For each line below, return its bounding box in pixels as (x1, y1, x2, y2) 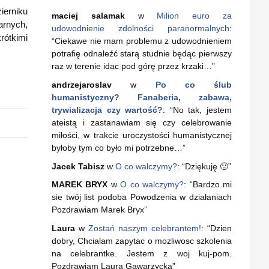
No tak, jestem (172, 104, 232, 115)
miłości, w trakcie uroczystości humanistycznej (52, 130, 232, 140)
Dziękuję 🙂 (185, 161, 228, 171)
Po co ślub (155, 79, 232, 89)
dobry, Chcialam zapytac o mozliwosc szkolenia (52, 236, 232, 246)
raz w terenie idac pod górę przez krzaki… (52, 61, 212, 71)
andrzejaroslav (52, 79, 112, 89)
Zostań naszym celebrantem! (88, 223, 201, 234)
